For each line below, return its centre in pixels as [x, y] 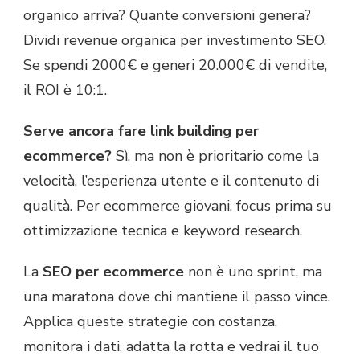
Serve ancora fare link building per [141, 131]
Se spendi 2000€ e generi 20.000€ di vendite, [175, 65]
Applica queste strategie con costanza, [150, 321]
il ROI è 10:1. [65, 90]
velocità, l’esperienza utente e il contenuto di [171, 180]
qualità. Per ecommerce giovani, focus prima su [178, 205]
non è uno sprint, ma [253, 271]
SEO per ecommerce [113, 271]
